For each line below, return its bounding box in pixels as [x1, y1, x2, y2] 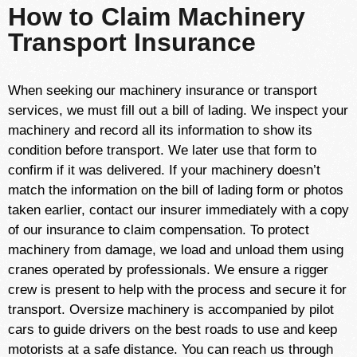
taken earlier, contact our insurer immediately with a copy [8, 202, 349, 218]
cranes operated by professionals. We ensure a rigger [8, 262, 328, 277]
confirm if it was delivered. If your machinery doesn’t [8, 163, 320, 178]
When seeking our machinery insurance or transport [8, 83, 317, 98]
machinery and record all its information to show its [8, 123, 312, 138]
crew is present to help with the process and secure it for [8, 282, 347, 297]
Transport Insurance [8, 28, 256, 57]
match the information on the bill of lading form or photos [8, 182, 343, 198]
